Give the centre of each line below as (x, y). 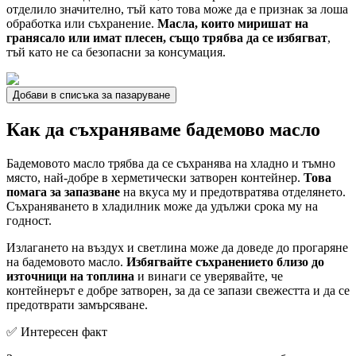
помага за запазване (63, 192)
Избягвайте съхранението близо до (225, 262)
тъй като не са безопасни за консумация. (116, 52)
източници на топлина (70, 277)
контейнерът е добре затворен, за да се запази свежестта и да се (178, 291)
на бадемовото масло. (66, 262)
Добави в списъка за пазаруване (91, 95)
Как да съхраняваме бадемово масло (163, 130)
